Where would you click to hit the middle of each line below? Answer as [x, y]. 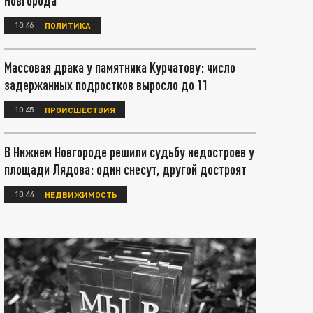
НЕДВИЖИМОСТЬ [81, 194]
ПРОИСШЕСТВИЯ [80, 109]
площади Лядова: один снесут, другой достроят [125, 169]
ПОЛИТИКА [68, 25]
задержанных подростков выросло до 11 [106, 85]
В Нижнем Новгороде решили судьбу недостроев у [129, 152]
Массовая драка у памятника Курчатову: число [120, 67]
